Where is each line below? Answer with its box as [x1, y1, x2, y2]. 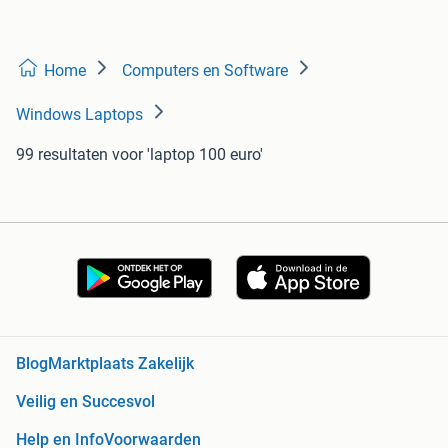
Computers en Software [122, 60, 288, 80]
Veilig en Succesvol [16, 392, 155, 412]
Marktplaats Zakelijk [48, 354, 194, 374]
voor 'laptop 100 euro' [112, 144, 263, 164]
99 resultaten [16, 144, 108, 164]
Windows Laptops [16, 104, 143, 124]
